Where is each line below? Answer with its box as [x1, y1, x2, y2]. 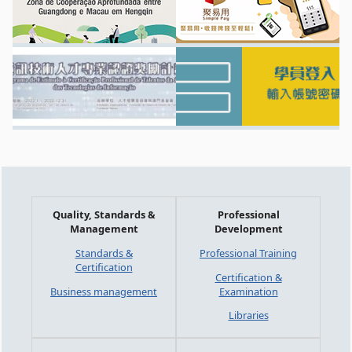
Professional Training [200, 245, 297, 260]
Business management [50, 284, 157, 299]
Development [214, 221, 283, 236]
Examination [218, 284, 278, 299]
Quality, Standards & [52, 207, 156, 222]
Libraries [228, 308, 269, 323]
